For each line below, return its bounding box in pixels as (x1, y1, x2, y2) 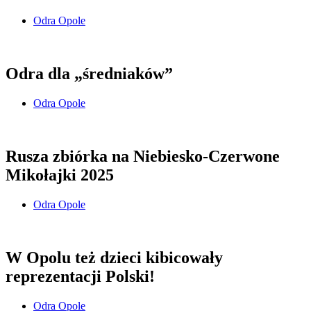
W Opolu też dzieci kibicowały (6, 248, 223, 267)
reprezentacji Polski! (6, 267, 155, 285)
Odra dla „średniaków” (6, 65, 173, 83)
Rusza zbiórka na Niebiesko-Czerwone (6, 147, 280, 166)
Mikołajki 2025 (6, 166, 114, 185)
